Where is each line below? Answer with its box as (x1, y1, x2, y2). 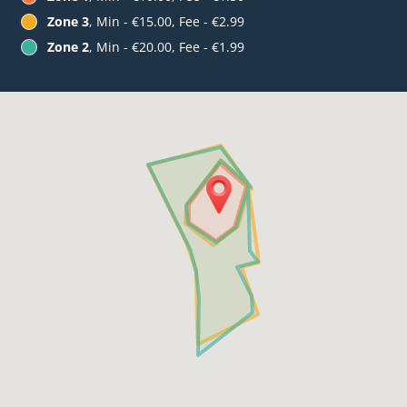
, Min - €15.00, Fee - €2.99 (89, 13, 244, 31)
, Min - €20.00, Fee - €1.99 (89, 38, 244, 56)
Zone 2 (47, 38, 89, 56)
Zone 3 (47, 13, 89, 31)
